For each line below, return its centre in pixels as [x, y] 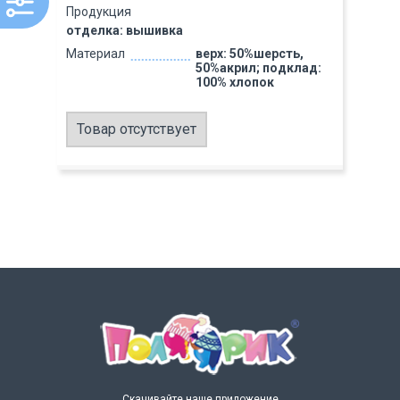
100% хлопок [234, 82]
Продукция [99, 12]
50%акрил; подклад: [258, 68]
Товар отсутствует [137, 129]
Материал [96, 54]
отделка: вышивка [125, 30]
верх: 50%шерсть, [249, 54]
